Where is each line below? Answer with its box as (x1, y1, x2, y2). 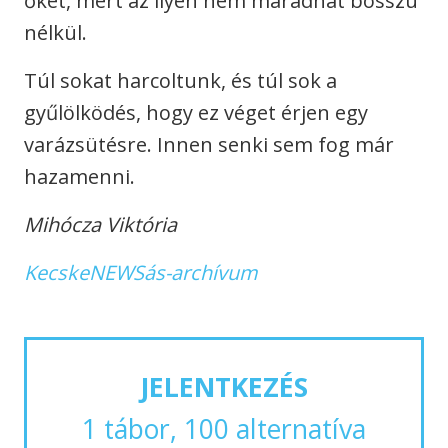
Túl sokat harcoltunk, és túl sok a (24, 67, 337, 95)
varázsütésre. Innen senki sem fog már (24, 131, 394, 159)
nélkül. (24, 19, 87, 47)
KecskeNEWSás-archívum (24, 259, 258, 287)
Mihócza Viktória (24, 211, 177, 239)
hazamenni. (24, 163, 135, 191)
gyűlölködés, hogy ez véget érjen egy (24, 99, 368, 127)
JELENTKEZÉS (140, 369, 308, 406)
